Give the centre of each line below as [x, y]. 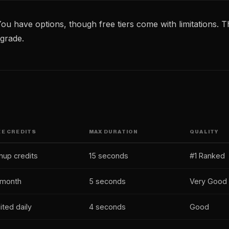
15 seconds [109, 156]
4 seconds [107, 207]
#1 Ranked [207, 156]
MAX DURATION [114, 132]
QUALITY [204, 132]
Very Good [208, 181]
